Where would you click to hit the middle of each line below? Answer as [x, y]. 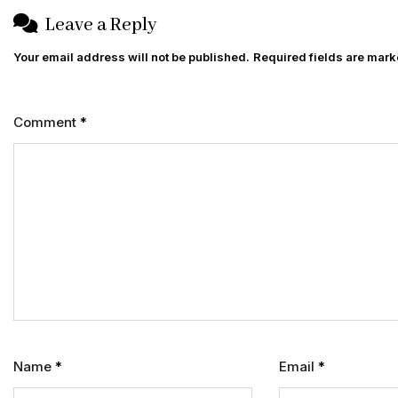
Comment [47, 123]
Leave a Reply [101, 26]
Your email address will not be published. [131, 57]
